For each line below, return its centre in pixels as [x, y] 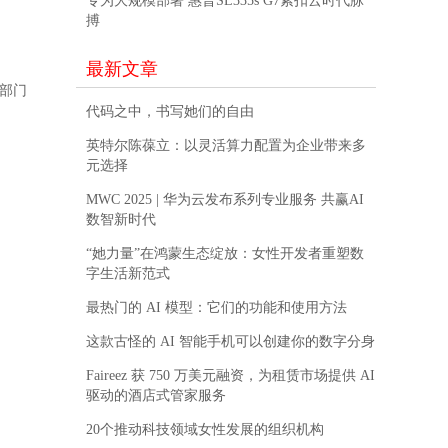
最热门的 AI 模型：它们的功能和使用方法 [216, 308]
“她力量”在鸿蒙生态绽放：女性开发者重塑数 [225, 254]
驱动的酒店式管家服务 [156, 396]
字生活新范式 [128, 274]
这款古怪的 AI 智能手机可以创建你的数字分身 [230, 342]
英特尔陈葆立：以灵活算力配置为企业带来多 [226, 146]
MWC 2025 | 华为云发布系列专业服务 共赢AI [225, 200]
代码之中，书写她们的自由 [170, 112]
